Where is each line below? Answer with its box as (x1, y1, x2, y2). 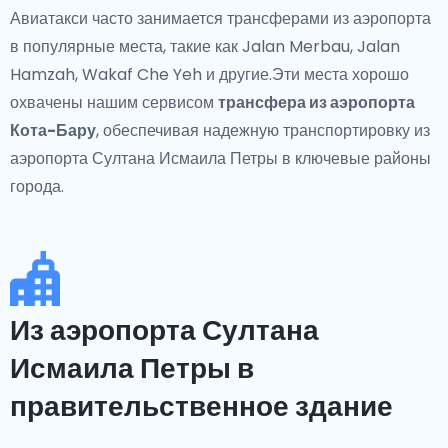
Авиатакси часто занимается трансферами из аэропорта (10, 7, 431, 30)
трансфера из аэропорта (218, 91, 415, 114)
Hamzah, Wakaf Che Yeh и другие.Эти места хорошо (10, 63, 409, 86)
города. (10, 175, 64, 198)
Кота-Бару (10, 119, 96, 142)
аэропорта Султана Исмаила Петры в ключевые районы (10, 147, 431, 170)
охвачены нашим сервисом (10, 91, 218, 114)
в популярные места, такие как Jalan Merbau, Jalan (10, 35, 400, 58)
